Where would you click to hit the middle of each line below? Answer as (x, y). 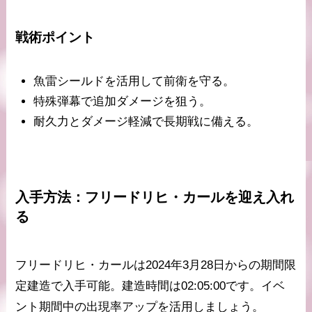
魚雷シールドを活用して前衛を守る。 (134, 81)
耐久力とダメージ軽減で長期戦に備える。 (146, 122)
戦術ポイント (55, 37)
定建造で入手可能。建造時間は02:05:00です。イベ (150, 286)
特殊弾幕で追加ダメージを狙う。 (122, 102)
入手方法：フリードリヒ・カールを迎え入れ (155, 197)
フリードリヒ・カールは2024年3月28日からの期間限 (156, 265)
